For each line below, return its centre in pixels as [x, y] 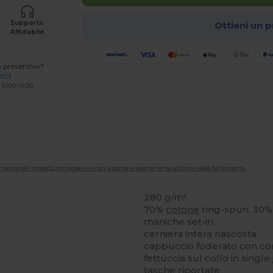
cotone [183, 209]
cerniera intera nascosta [200, 233]
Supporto [27, 23]
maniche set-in [179, 221]
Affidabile [27, 32]
